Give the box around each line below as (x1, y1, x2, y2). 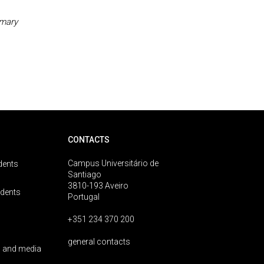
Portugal (68, 192, 100, 202)
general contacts (68, 237, 131, 246)
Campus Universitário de (68, 159, 159, 168)
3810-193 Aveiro (68, 181, 129, 190)
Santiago (68, 170, 102, 179)
